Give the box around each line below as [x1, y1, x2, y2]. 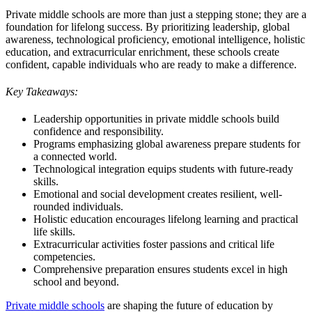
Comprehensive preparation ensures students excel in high [33, 263, 288, 276]
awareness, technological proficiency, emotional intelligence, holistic [6, 33, 305, 45]
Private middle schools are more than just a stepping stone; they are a [6, 8, 306, 20]
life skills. [33, 226, 75, 238]
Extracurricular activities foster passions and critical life [33, 238, 274, 251]
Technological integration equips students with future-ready [33, 163, 293, 175]
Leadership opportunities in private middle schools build [33, 113, 279, 125]
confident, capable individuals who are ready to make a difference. [6, 58, 297, 70]
